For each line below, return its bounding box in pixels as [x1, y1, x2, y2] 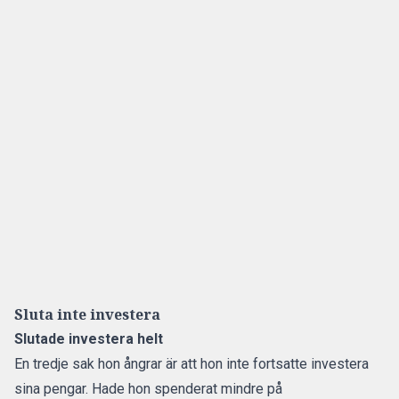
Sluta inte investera [14, 305, 160, 324]
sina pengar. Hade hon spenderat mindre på [14, 380, 282, 397]
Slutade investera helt [14, 330, 167, 347]
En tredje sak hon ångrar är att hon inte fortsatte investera [14, 355, 369, 372]
